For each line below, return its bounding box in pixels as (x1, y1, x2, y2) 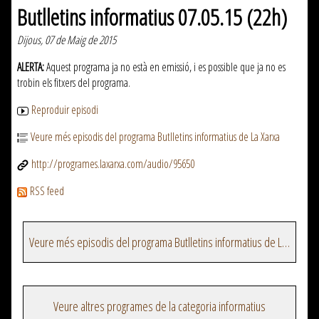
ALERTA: (17, 59, 44, 75)
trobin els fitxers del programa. (17, 75, 130, 91)
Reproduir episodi (31, 102, 98, 118)
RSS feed (30, 183, 64, 199)
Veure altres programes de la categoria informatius (53, 298, 266, 315)
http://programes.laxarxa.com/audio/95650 (31, 156, 194, 172)
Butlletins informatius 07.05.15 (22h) (17, 1, 287, 33)
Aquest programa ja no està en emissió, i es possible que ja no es (44, 59, 286, 75)
